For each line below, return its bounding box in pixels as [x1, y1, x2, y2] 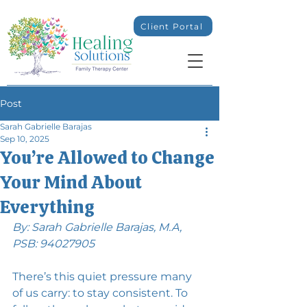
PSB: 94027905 [12, 237, 95, 250]
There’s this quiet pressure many [12, 270, 195, 283]
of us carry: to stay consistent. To [12, 286, 191, 299]
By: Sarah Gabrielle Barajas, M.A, [12, 221, 184, 234]
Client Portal [140, 21, 203, 32]
